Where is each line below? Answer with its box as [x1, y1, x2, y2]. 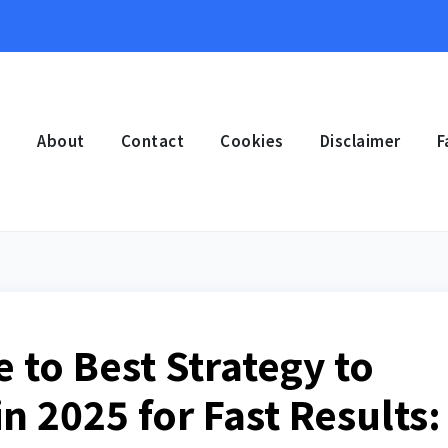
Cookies [220, 130, 284, 152]
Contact [120, 130, 184, 152]
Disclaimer [319, 130, 401, 152]
